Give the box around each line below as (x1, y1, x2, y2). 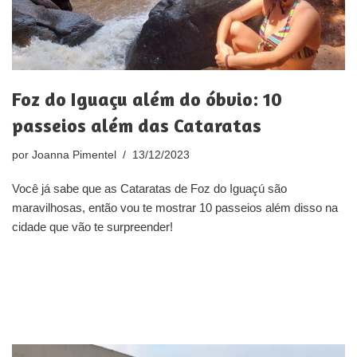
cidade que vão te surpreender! (12, 219, 173, 233)
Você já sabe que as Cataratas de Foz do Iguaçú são (12, 181, 287, 195)
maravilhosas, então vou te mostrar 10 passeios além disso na (12, 200, 338, 214)
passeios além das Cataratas (12, 113, 261, 137)
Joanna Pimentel (32, 148, 116, 161)
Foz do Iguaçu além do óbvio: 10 (12, 87, 282, 111)
